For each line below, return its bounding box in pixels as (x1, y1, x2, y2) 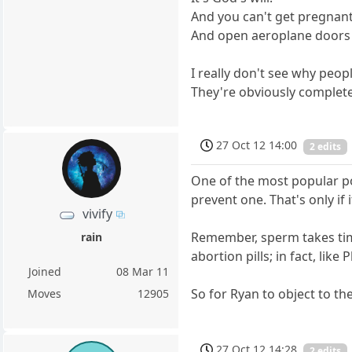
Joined (27, 264, 61, 280)
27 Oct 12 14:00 (216, 137, 298, 152)
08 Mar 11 (116, 264, 170, 280)
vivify (82, 205, 112, 223)
